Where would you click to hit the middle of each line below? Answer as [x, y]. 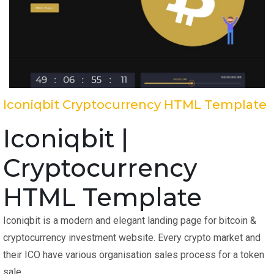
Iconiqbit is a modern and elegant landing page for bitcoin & [130, 221]
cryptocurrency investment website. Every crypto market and [132, 238]
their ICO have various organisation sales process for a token [134, 255]
